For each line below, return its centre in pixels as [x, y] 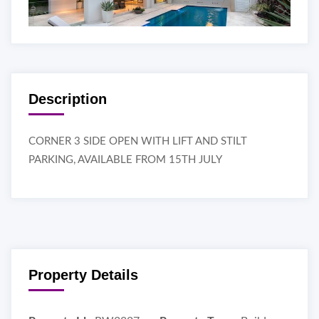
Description [68, 99]
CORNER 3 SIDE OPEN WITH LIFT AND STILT [138, 141]
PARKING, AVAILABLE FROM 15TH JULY [126, 159]
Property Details [83, 274]
